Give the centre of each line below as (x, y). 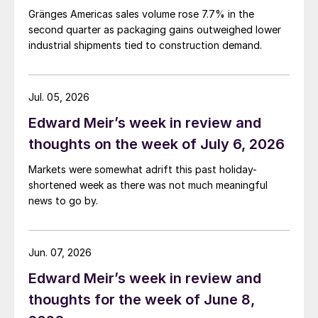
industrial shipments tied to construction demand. (145, 45)
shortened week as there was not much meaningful (148, 185)
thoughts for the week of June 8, (142, 300)
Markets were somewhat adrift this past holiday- (143, 170)
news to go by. (63, 201)
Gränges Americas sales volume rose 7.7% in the (141, 14)
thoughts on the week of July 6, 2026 (157, 144)
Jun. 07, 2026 (60, 253)
